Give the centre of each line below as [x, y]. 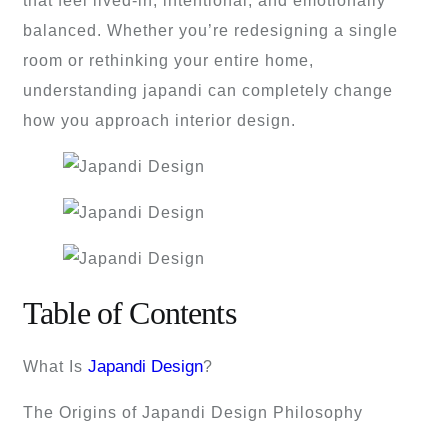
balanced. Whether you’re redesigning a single [210, 31]
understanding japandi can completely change [208, 91]
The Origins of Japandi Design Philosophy [193, 413]
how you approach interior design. [159, 121]
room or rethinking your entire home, [168, 61]
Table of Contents [129, 312]
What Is [55, 367]
